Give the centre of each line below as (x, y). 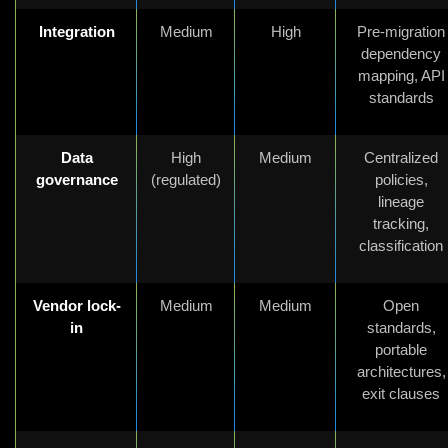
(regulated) (186, 179)
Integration (76, 31)
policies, (401, 179)
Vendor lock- (76, 305)
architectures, (401, 371)
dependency (401, 53)
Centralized (401, 157)
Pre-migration (401, 31)
